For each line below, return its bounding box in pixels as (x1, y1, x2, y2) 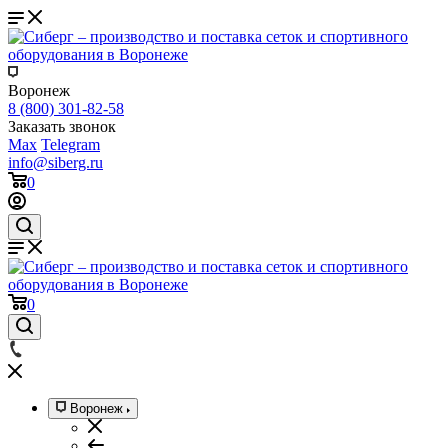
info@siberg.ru (8, 154, 103, 171)
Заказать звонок (8, 118, 116, 135)
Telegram (41, 136, 100, 153)
